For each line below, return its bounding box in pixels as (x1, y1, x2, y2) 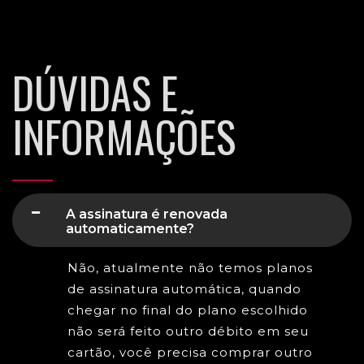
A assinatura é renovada (66, 206, 227, 223)
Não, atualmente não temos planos (67, 260, 313, 276)
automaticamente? (66, 221, 194, 237)
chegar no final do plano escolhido (67, 302, 308, 318)
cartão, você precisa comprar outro (67, 344, 313, 361)
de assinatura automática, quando (67, 281, 301, 297)
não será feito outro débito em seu (67, 323, 309, 340)
